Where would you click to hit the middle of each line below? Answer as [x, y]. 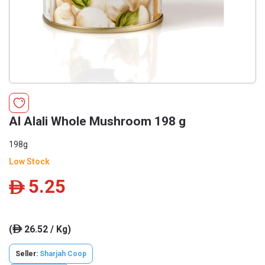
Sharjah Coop [63, 254]
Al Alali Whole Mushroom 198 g [97, 121]
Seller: [28, 254]
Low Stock [29, 161]
